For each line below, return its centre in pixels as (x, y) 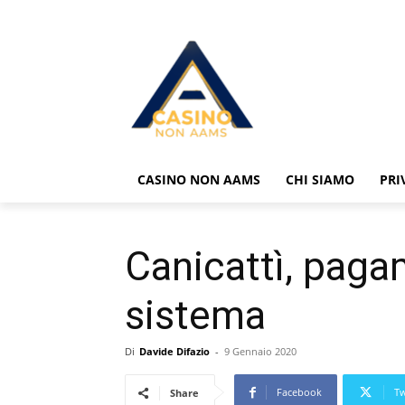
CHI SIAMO (320, 180)
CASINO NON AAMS (199, 180)
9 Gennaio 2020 (260, 352)
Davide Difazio (174, 352)
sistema (195, 316)
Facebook (299, 392)
